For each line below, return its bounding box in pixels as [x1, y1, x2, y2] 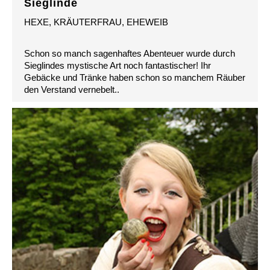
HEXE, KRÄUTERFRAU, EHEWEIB [24, 17, 168, 28]
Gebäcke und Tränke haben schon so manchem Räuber [24, 72, 245, 83]
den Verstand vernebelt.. [24, 84, 119, 95]
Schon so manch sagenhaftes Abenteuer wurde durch [24, 48, 235, 59]
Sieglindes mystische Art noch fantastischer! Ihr [24, 60, 211, 71]
